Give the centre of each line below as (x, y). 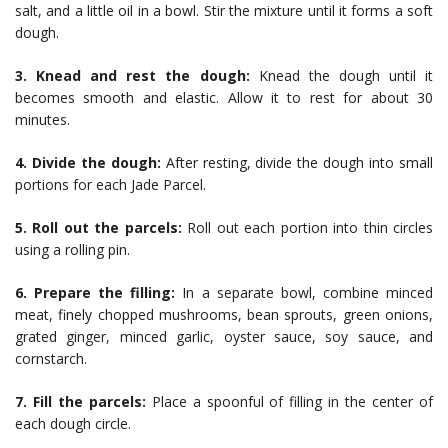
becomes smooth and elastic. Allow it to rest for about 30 (224, 97)
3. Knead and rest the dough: (132, 75)
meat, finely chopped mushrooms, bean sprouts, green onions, (224, 314)
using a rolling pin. (72, 249)
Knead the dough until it (341, 75)
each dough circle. (73, 423)
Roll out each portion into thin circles (307, 227)
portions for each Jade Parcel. (110, 184)
